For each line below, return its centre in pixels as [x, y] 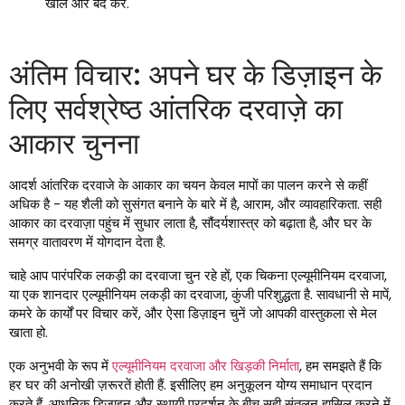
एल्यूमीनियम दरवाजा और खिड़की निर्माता [206, 366]
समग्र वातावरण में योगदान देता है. [87, 242]
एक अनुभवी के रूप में [61, 366]
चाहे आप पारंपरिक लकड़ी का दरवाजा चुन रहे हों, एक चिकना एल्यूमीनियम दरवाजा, [198, 276]
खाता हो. [28, 333]
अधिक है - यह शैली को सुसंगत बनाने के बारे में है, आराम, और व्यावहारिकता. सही [195, 204]
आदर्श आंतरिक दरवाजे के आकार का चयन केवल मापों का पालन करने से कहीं [188, 185]
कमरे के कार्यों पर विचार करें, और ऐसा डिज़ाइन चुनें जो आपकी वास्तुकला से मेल [193, 314]
